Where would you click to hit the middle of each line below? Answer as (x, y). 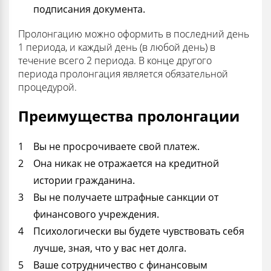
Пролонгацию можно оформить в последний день (134, 34)
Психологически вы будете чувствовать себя (139, 231)
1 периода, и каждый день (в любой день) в (117, 47)
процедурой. (47, 87)
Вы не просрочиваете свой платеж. (116, 147)
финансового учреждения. (96, 214)
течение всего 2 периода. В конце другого (115, 61)
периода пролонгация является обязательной (123, 74)
